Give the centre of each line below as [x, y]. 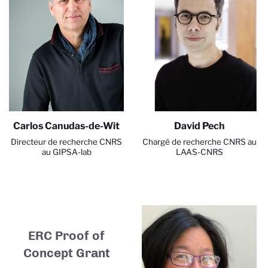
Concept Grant [66, 252]
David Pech [199, 126]
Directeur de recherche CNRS [66, 142]
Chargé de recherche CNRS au [199, 142]
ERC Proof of [66, 235]
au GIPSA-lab [66, 152]
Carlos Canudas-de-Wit [66, 126]
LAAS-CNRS [199, 152]
